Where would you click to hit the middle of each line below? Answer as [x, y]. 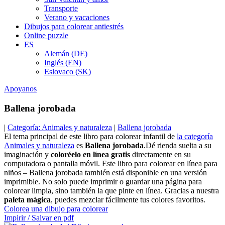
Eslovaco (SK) [68, 72]
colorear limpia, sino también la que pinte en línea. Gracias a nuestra [111, 191]
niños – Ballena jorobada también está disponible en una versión [105, 173]
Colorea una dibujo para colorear [56, 209]
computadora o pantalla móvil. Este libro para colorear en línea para [111, 164]
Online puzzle [46, 35]
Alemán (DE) [66, 53]
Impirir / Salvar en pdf [39, 218]
